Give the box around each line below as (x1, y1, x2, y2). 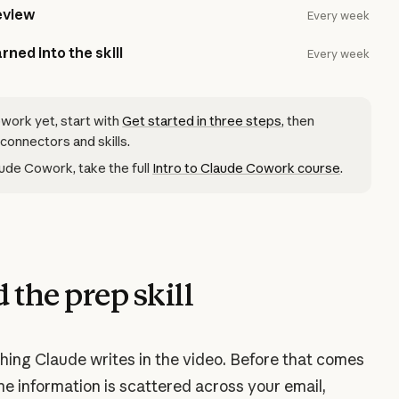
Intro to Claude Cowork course (152, 159, 341, 176)
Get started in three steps (122, 112, 282, 129)
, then (281, 112, 315, 129)
